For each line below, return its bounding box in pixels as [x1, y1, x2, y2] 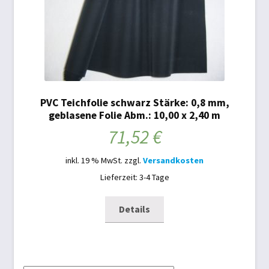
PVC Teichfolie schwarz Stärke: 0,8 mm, [40, 95, 229, 109]
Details [119, 203, 150, 216]
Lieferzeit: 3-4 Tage [100, 172, 169, 183]
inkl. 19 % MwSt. [65, 155, 122, 166]
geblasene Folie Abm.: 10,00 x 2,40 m [49, 108, 220, 122]
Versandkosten [143, 155, 204, 166]
